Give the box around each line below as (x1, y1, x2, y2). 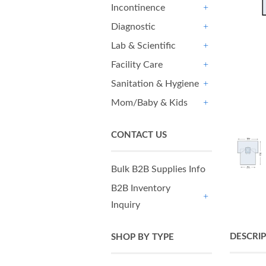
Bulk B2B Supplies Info (111, 164, 205, 174)
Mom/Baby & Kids (111, 98, 188, 107)
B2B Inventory (111, 183, 170, 193)
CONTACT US (111, 131, 167, 140)
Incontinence (111, 3, 165, 12)
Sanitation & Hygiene (111, 79, 199, 88)
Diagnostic (111, 22, 156, 31)
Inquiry (111, 200, 140, 210)
